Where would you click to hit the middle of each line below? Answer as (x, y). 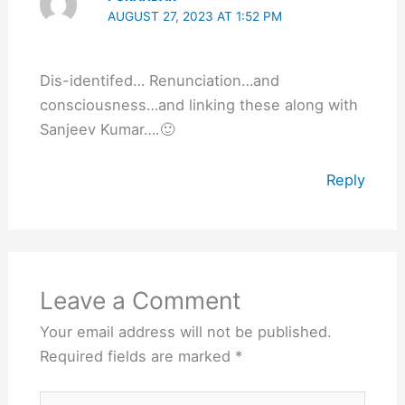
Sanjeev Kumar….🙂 (107, 130)
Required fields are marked (137, 357)
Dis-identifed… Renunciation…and (159, 81)
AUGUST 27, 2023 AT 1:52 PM (195, 17)
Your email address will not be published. (185, 332)
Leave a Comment (140, 301)
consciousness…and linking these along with (198, 105)
